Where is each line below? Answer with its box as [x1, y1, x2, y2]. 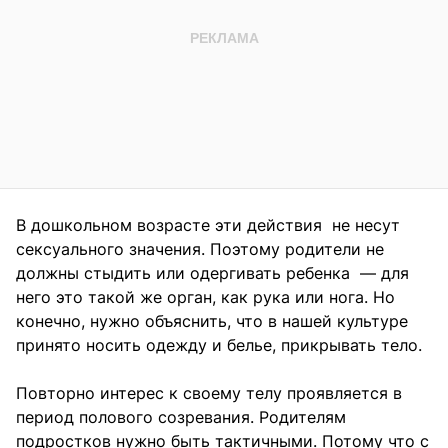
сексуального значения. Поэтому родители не [16, 239, 384, 260]
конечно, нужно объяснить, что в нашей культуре [16, 311, 408, 332]
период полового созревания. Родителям [16, 407, 346, 428]
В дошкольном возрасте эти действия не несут [16, 215, 400, 236]
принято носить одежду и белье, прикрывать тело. [16, 335, 422, 356]
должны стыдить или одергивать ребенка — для [16, 263, 409, 284]
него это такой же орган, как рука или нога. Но [16, 287, 395, 308]
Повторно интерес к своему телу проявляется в [16, 383, 402, 404]
